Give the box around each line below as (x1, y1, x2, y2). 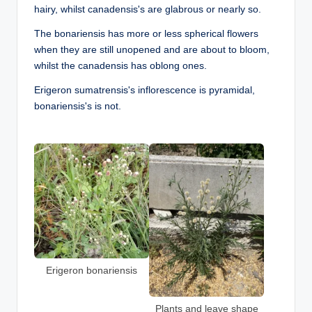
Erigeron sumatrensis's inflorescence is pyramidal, (34, 85, 255, 95)
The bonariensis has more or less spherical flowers (34, 29, 258, 39)
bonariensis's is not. (34, 101, 121, 111)
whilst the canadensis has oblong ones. (34, 61, 207, 71)
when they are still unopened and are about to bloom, (34, 45, 270, 55)
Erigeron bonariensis (46, 265, 137, 276)
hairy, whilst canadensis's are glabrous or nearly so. (34, 4, 261, 15)
